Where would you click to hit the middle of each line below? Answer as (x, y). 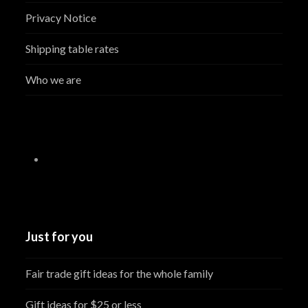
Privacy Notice (61, 18)
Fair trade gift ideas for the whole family (120, 274)
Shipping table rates (73, 49)
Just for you (59, 237)
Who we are (54, 80)
